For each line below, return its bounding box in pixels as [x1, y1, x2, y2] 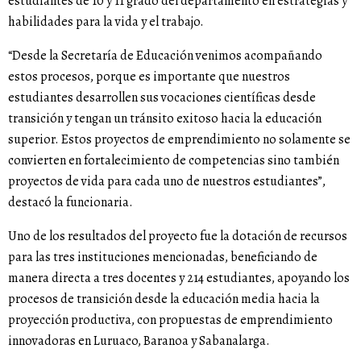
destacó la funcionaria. [8, 193, 133, 212]
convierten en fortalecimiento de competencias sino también [8, 151, 339, 170]
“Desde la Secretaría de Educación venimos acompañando [8, 47, 322, 65]
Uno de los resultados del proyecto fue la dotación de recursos [8, 227, 347, 246]
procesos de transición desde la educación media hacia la [8, 290, 320, 309]
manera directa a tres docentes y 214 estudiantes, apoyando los [8, 269, 350, 288]
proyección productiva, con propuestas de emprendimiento [8, 311, 333, 330]
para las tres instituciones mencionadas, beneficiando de [8, 248, 317, 267]
